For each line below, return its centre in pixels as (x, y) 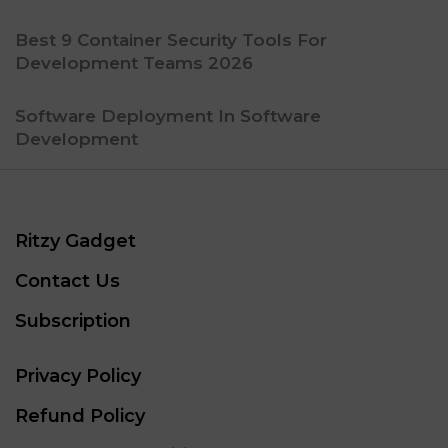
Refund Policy (80, 415)
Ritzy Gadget (75, 240)
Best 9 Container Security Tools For (171, 39)
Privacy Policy (78, 375)
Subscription (73, 320)
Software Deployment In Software (168, 115)
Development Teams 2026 (134, 62)
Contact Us (67, 280)
